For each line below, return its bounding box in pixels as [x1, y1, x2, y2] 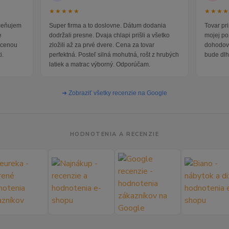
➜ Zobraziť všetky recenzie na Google [62, 89, 167, 97]
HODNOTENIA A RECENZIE [70, 130, 159, 139]
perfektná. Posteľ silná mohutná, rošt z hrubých [49, 51, 179, 59]
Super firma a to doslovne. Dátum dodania [49, 22, 166, 30]
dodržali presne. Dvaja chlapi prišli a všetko [49, 32, 170, 39]
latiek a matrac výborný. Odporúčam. [49, 61, 150, 68]
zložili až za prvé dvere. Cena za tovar [49, 41, 154, 49]
